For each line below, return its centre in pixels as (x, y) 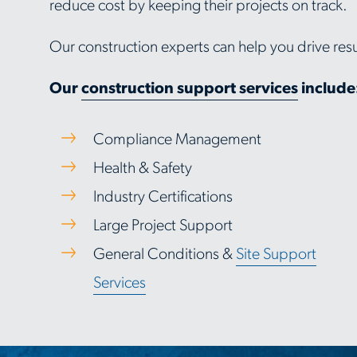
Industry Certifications (163, 198)
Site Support (276, 255)
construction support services (190, 89)
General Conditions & (165, 255)
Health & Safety (143, 169)
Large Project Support (163, 226)
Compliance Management (177, 140)
